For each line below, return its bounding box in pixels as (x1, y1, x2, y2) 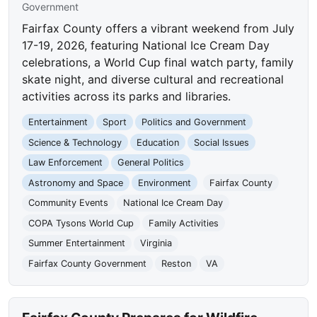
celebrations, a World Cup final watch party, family (22, 54, 294, 69)
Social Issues (193, 137, 249, 148)
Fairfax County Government (28, 258, 147, 269)
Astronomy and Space (28, 177, 124, 188)
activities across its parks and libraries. (22, 88, 231, 103)
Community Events (28, 197, 109, 209)
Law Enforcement (28, 157, 103, 168)
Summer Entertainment (28, 238, 126, 249)
